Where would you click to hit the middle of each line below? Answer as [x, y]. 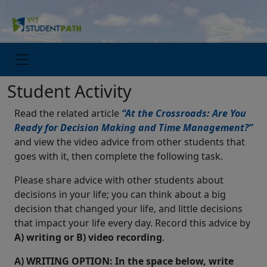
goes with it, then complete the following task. [119, 156]
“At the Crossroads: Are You [184, 114]
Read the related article [68, 114]
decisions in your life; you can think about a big [120, 195]
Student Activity [69, 91]
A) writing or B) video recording [88, 237]
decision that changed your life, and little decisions [128, 209]
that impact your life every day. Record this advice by [132, 223]
